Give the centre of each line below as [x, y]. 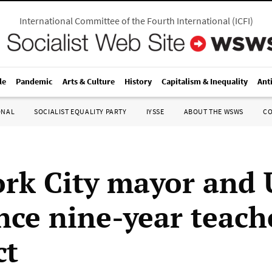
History [138, 81]
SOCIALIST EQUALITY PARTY [80, 111]
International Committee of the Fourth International [124, 21]
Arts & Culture [89, 81]
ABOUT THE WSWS [213, 111]
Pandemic [34, 81]
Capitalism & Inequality [205, 81]
